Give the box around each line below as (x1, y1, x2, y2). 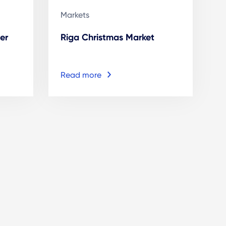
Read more (60, 70, 101, 80)
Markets (60, 10, 89, 20)
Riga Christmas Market (60, 32, 154, 43)
